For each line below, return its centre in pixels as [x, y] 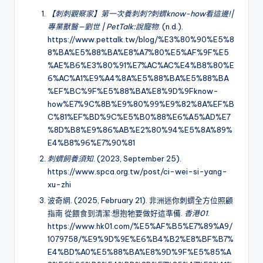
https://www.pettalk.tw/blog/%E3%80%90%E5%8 [141, 39]
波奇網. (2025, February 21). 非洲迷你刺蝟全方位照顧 [140, 200]
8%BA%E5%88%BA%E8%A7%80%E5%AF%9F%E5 [138, 52]
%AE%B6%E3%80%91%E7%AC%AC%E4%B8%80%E [141, 65]
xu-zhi [59, 184]
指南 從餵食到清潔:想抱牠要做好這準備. [116, 213]
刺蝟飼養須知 [70, 158]
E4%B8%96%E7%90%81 [91, 142]
